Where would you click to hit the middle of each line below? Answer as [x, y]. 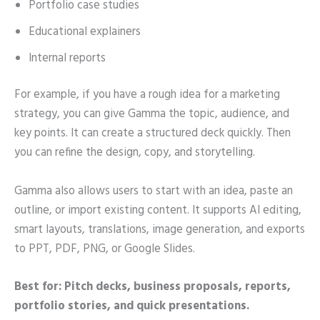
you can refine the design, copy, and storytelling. [135, 153]
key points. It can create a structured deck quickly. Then [152, 134]
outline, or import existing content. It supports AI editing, [158, 210]
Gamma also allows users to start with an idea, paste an [154, 191]
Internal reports [67, 58]
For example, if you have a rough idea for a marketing [147, 95]
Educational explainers [85, 32]
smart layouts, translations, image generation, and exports [160, 230]
